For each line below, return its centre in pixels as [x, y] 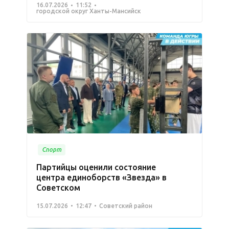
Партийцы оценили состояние [96, 167]
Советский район [126, 205]
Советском [58, 187]
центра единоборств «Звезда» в [101, 177]
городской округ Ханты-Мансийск [89, 11]
